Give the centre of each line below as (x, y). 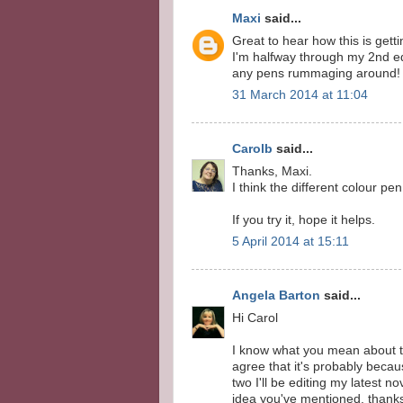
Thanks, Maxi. (272, 171)
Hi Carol (255, 318)
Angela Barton (276, 295)
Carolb (252, 148)
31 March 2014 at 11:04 (300, 95)
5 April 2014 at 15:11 (291, 242)
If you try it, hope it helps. (304, 219)
